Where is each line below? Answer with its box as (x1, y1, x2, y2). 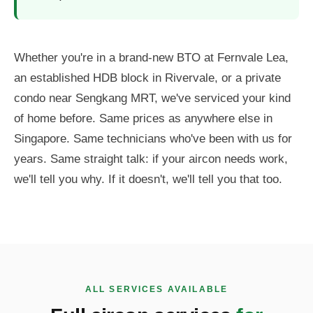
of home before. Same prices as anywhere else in (14, 112, 272, 126)
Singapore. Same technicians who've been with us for (14, 132, 292, 146)
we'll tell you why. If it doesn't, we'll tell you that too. (14, 173, 282, 187)
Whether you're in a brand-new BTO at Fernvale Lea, (14, 51, 289, 65)
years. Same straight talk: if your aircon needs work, (14, 152, 288, 166)
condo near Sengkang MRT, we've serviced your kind (14, 92, 291, 105)
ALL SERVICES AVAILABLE (85, 284, 228, 295)
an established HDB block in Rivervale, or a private (14, 71, 281, 85)
